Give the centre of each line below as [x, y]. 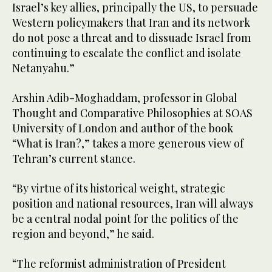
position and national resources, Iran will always [133, 204]
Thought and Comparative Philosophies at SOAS [132, 113]
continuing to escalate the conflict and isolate [127, 53]
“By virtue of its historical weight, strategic [119, 189]
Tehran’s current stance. [74, 159]
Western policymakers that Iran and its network [131, 23]
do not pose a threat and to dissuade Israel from [131, 38]
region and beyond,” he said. [83, 234]
